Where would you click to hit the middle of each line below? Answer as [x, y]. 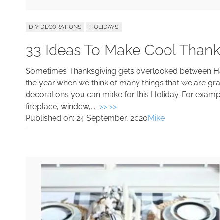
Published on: [51, 118]
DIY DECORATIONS [55, 27]
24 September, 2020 [112, 118]
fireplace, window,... [62, 106]
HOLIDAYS [104, 27]
